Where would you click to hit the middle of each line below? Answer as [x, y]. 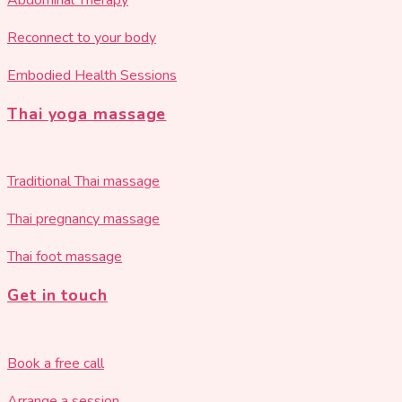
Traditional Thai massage [83, 182]
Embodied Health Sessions [92, 76]
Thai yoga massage [87, 114]
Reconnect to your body [82, 38]
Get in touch [57, 296]
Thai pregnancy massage [83, 219]
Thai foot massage [65, 257]
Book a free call [56, 363]
